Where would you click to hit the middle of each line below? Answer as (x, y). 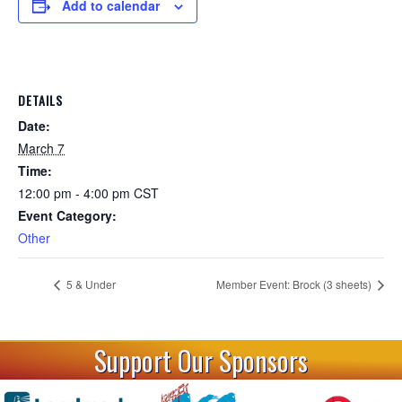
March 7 (41, 149)
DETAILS (40, 100)
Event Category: (67, 216)
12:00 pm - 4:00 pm (76, 193)
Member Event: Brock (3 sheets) (295, 284)
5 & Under (90, 284)
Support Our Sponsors (201, 361)
